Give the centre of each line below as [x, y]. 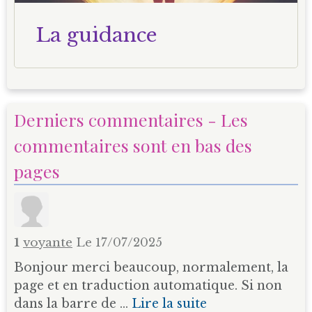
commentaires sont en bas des [133, 145]
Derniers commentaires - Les [131, 119]
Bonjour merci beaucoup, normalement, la [151, 267]
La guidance [96, 35]
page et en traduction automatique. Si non [148, 285]
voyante [48, 242]
